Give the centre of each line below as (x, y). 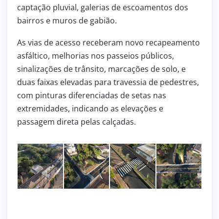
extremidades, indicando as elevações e (90, 108)
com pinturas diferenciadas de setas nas (92, 95)
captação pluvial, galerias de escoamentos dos (103, 7)
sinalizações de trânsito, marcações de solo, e (101, 69)
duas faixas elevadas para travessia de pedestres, (108, 82)
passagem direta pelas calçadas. (77, 121)
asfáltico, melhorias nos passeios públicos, (96, 55)
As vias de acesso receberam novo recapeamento (109, 42)
